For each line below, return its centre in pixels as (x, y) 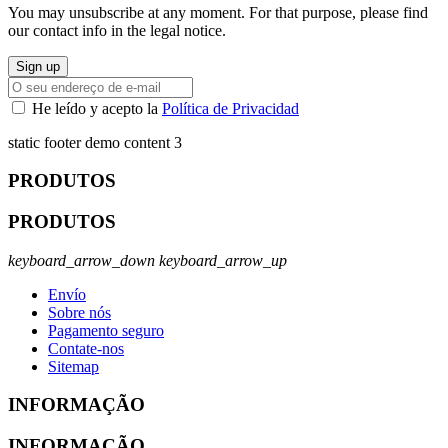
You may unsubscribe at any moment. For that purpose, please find (218, 12)
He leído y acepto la (97, 108)
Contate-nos (86, 348)
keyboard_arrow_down (81, 260)
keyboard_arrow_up (223, 260)
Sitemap (73, 366)
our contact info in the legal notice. (117, 30)
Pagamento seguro (106, 330)
